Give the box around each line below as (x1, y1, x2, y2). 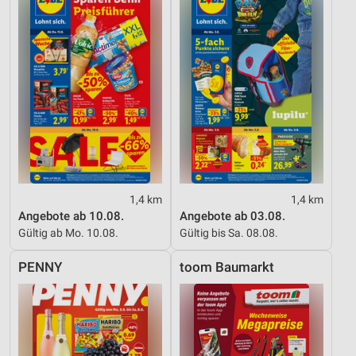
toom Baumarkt (180, 260, 274, 276)
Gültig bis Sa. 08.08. (180, 226, 278, 240)
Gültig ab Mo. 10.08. (18, 226, 118, 240)
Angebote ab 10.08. (18, 209, 124, 224)
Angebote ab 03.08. (180, 209, 285, 224)
